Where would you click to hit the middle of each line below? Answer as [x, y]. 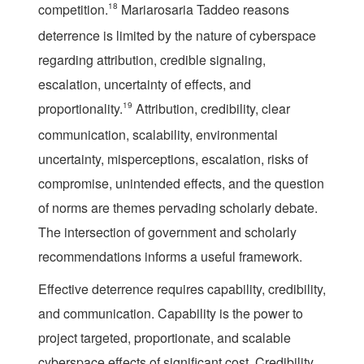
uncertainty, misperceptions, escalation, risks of [173, 158]
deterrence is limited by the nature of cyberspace [177, 35]
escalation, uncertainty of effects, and [145, 84]
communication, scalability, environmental [158, 134]
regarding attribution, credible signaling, [152, 59]
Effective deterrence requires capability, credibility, [182, 288]
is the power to [260, 313]
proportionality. [80, 108]
